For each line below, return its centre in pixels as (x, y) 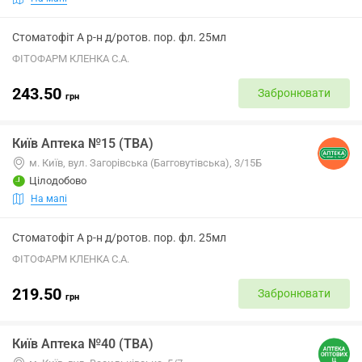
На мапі (49, 198)
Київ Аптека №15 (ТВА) (83, 143)
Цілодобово (58, 181)
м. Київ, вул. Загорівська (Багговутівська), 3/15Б (145, 163)
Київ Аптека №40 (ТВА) (83, 344)
